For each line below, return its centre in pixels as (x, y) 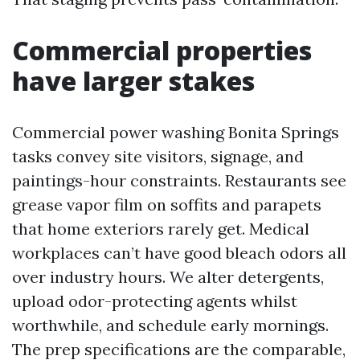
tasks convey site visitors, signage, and (158, 156)
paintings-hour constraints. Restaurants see (179, 180)
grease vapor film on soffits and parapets (167, 205)
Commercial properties (162, 50)
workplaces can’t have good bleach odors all (179, 253)
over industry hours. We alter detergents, (168, 277)
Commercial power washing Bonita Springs (176, 132)
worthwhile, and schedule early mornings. (170, 325)
